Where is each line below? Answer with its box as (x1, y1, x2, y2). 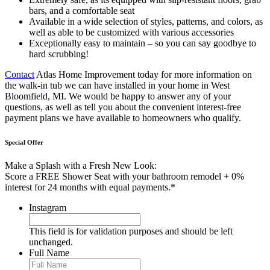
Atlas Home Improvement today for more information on (34, 69, 252, 80)
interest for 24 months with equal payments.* (5, 182, 175, 193)
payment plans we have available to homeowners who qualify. (5, 112, 241, 123)
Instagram (29, 202, 66, 213)
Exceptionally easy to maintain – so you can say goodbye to (29, 37, 256, 48)
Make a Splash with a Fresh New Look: (5, 160, 157, 171)
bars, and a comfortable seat (29, 5, 134, 16)
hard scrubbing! (29, 48, 89, 59)
